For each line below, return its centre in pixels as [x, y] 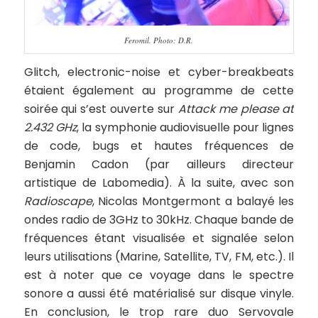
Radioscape [58, 202]
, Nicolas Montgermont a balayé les [193, 202]
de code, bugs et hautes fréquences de [159, 146]
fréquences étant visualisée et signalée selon [159, 238]
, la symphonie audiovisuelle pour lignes [185, 128]
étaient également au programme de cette [159, 91]
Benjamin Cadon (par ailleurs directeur [159, 165]
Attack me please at [236, 109]
